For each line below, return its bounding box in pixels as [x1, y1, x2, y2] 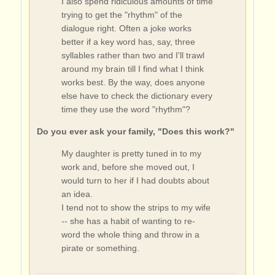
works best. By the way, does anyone [61, 77, 205, 87]
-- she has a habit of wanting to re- [61, 215, 195, 226]
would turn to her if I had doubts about [61, 175, 209, 185]
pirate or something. [61, 242, 139, 253]
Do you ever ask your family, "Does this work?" [36, 126, 234, 136]
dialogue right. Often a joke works [61, 23, 192, 33]
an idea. [61, 188, 93, 199]
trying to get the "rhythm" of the [61, 9, 182, 20]
